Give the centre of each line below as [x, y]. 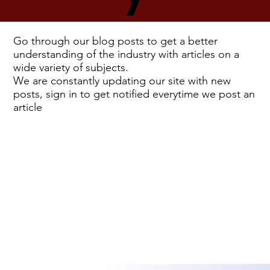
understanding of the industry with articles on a [127, 54]
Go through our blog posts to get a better [116, 41]
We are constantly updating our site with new [122, 80]
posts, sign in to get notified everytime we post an [134, 94]
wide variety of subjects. [73, 67]
